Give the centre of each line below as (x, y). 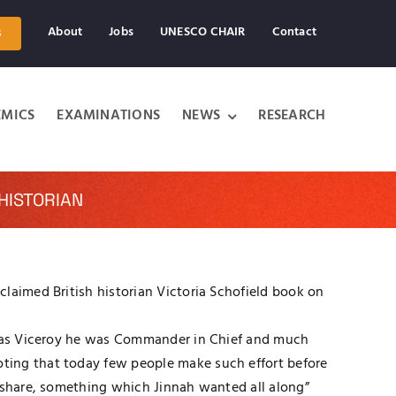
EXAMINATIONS (109, 116)
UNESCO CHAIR (203, 32)
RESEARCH (292, 116)
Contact (294, 32)
